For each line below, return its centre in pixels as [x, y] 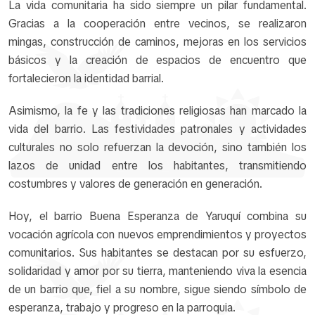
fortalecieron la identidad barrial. [86, 78]
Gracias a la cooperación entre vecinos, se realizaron [157, 23]
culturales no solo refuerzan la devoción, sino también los [157, 147]
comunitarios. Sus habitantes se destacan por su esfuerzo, [157, 252]
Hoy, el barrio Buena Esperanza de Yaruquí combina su [157, 216]
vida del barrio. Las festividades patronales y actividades [157, 129]
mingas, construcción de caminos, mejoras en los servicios [157, 41]
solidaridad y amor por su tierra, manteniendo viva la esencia [157, 271]
